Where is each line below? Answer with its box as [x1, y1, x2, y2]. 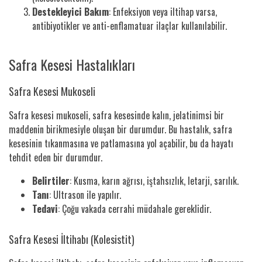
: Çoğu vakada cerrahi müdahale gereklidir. [58, 201, 211, 216]
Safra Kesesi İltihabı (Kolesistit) [9, 231, 135, 247]
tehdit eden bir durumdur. [9, 150, 102, 164]
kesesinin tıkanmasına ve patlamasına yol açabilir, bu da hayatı [9, 136, 233, 150]
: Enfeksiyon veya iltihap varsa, [109, 4, 217, 19]
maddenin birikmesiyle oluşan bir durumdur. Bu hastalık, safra [9, 122, 232, 136]
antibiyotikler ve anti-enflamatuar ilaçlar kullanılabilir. [32, 18, 227, 33]
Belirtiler [32, 173, 70, 188]
